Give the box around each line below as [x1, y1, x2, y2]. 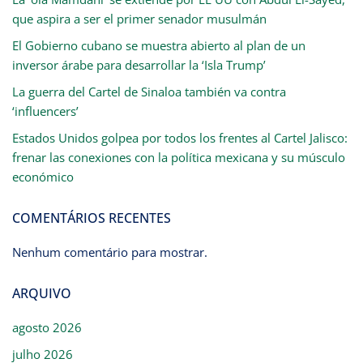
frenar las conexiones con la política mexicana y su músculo [12, 149, 345, 166]
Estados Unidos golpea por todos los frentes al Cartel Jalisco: [12, 130, 348, 147]
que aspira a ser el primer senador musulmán [12, 11, 267, 28]
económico [12, 169, 74, 186]
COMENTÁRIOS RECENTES [12, 209, 171, 228]
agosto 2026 [12, 319, 82, 336]
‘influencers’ [12, 103, 79, 120]
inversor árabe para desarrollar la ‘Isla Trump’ [12, 57, 266, 74]
